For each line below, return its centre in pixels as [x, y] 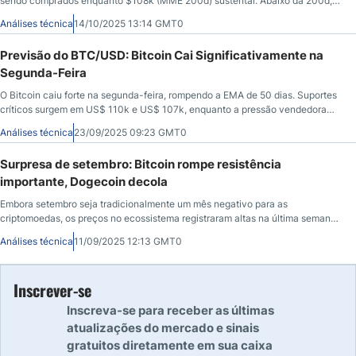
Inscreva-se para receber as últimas [170, 310]
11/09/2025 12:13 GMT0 [128, 241]
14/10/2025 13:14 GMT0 [129, 23]
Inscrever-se [52, 290]
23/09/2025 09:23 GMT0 [130, 132]
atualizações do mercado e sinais [163, 327]
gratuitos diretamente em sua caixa [170, 345]
